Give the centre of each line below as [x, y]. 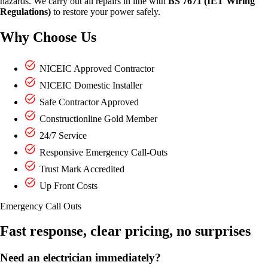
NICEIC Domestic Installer [90, 85]
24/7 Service [62, 135]
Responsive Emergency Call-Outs [102, 152]
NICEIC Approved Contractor [96, 68]
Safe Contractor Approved [88, 102]
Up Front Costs [67, 185]
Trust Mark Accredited [81, 169]
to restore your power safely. [106, 11]
